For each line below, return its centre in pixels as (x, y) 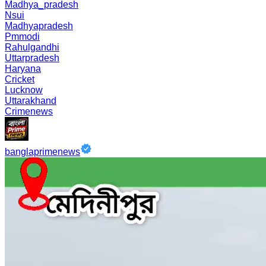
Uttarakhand (31, 101)
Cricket (20, 79)
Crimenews (29, 111)
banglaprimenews (42, 152)
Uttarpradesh (32, 58)
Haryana (23, 69)
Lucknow (24, 90)
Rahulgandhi (32, 47)
